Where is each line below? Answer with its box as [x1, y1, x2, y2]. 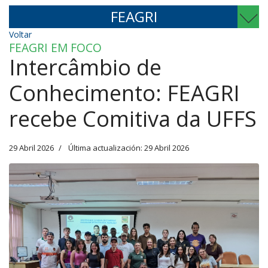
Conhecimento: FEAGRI [9, 78, 240, 108]
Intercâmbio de [9, 53, 162, 82]
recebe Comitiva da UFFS [9, 104, 257, 133]
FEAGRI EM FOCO [9, 39, 102, 56]
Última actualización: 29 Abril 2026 [68, 142, 189, 153]
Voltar [9, 29, 32, 40]
